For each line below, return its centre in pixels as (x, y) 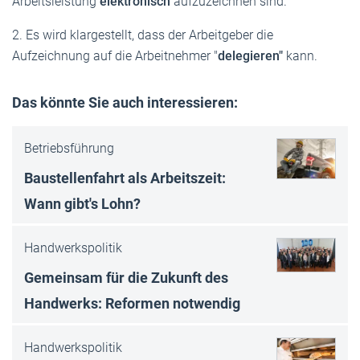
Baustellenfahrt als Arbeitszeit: (125, 178)
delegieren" (252, 55)
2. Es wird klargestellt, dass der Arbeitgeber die (143, 35)
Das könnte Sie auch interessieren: (125, 102)
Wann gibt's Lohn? (82, 203)
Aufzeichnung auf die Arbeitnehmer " (115, 55)
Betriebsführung (69, 148)
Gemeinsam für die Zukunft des (126, 277)
